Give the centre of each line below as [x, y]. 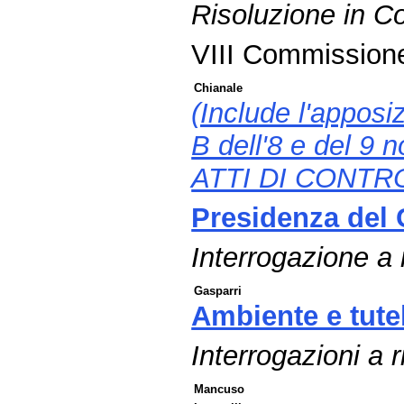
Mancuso [220, 389]
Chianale [219, 87]
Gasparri [218, 290]
